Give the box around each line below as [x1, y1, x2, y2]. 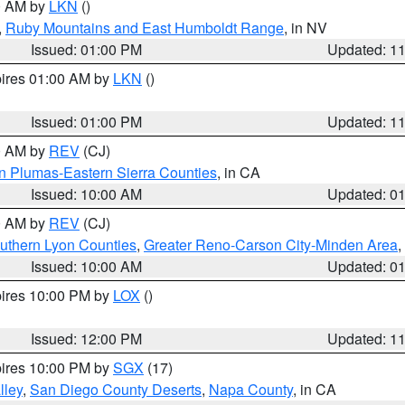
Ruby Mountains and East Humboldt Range [5, 17, 284, 38]
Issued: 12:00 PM [31, 328, 143, 349]
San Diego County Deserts [30, 379, 202, 400]
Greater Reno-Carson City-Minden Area [144, 234, 398, 255]
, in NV [284, 17, 327, 38]
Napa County [209, 379, 293, 400]
